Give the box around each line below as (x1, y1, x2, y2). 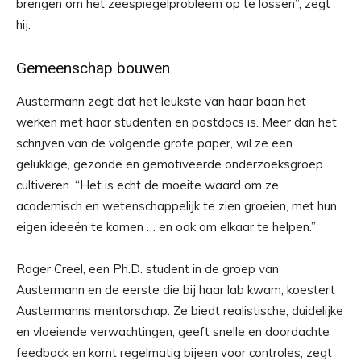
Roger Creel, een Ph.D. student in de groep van (16, 261, 279, 277)
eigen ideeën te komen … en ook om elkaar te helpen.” (16, 219, 316, 235)
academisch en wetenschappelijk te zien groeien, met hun (16, 198, 337, 214)
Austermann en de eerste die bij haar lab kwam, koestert (16, 282, 335, 298)
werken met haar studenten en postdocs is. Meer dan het (16, 114, 337, 131)
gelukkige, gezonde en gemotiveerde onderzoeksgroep (16, 156, 323, 172)
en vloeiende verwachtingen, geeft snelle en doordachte (16, 324, 330, 340)
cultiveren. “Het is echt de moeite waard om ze (16, 177, 279, 193)
